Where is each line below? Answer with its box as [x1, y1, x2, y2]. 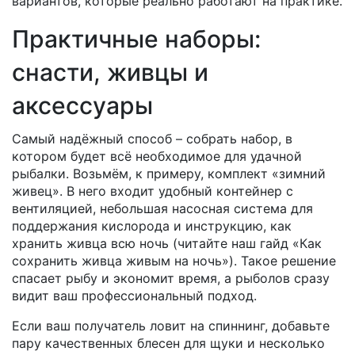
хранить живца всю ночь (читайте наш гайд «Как [12, 235, 322, 251]
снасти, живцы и [12, 58, 208, 86]
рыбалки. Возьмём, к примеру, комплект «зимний [12, 166, 326, 181]
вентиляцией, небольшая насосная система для [12, 200, 313, 216]
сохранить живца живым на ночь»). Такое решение [12, 253, 336, 269]
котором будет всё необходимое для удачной [12, 148, 302, 164]
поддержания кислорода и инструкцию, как [12, 218, 292, 234]
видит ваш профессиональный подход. [12, 288, 257, 303]
